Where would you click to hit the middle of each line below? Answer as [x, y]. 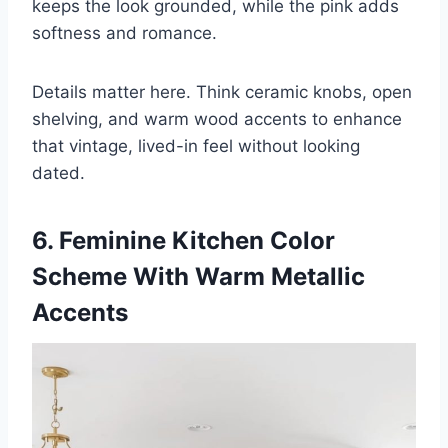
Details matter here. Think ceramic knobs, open [222, 91]
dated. [58, 172]
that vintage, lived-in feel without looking [196, 145]
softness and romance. [124, 32]
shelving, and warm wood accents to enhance [217, 118]
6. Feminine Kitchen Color [183, 240]
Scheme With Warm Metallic [198, 276]
